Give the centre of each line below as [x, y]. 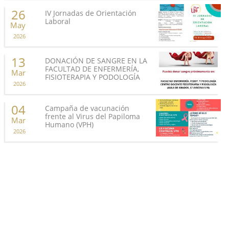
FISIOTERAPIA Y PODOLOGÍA [93, 77]
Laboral [58, 21]
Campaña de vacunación [87, 108]
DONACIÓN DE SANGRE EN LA [96, 61]
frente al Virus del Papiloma [93, 117]
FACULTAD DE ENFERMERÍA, [92, 69]
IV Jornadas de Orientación [91, 13]
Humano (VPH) [70, 125]
